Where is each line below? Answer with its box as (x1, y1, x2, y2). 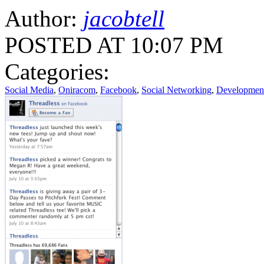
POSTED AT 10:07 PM (5, 32, 223, 58)
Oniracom (58, 84, 95, 95)
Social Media (5, 84, 54, 95)
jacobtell (83, 5, 164, 31)
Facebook (100, 84, 137, 95)
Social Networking (141, 84, 212, 95)
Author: (5, 5, 83, 31)
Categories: (5, 58, 110, 84)
